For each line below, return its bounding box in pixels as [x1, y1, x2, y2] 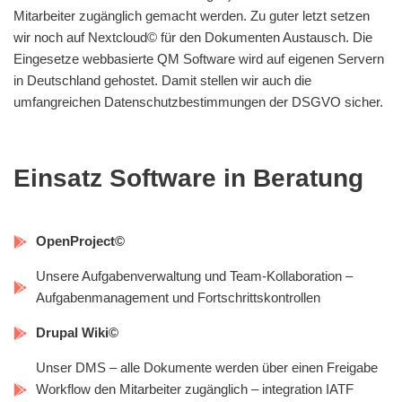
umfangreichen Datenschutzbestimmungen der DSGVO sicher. [13, 94, 383, 110]
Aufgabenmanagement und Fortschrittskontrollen [36, 290, 320, 306]
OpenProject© [36, 233, 125, 249]
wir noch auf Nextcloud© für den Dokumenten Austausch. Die [13, 30, 372, 46]
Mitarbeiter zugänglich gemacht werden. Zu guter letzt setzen [13, 8, 370, 24]
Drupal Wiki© [36, 325, 118, 341]
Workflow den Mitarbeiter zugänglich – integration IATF [36, 381, 354, 398]
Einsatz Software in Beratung [13, 164, 363, 193]
